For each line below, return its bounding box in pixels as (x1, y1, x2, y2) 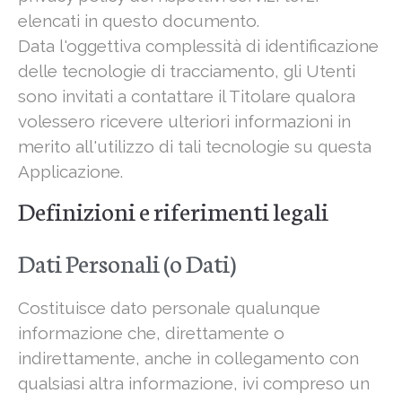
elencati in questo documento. (18, 11, 259, 31)
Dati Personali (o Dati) (18, 245, 236, 280)
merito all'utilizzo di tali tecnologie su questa (18, 136, 371, 157)
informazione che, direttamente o (18, 323, 284, 344)
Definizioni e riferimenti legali (18, 193, 328, 228)
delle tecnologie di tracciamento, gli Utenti (18, 61, 355, 82)
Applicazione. (18, 162, 123, 182)
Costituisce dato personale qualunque (18, 298, 320, 319)
